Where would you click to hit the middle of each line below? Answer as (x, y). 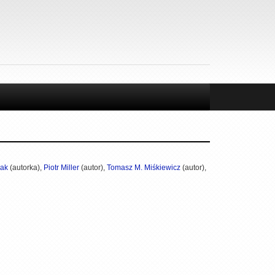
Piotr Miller (61, 167)
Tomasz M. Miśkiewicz (144, 167)
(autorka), (26, 167)
